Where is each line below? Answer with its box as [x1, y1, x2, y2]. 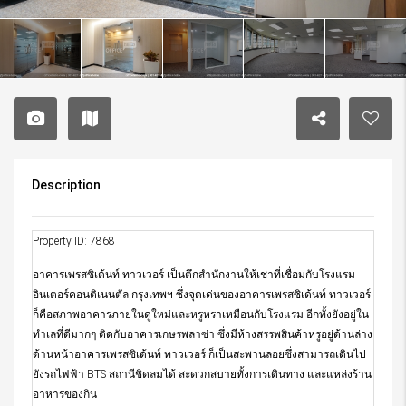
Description [32, 178, 101, 193]
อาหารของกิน [33, 388, 97, 401]
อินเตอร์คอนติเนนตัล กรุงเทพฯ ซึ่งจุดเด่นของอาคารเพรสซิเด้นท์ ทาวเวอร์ [33, 288, 371, 302]
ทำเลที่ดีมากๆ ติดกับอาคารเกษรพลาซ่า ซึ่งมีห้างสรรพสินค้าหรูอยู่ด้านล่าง [33, 328, 372, 342]
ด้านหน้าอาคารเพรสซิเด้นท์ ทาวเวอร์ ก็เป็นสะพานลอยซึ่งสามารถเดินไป [33, 348, 366, 362]
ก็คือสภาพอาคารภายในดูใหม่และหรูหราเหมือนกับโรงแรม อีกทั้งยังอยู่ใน [33, 308, 369, 322]
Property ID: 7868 [33, 235, 115, 248]
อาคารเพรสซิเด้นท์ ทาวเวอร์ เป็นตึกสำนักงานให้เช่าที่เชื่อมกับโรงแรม [33, 268, 355, 282]
